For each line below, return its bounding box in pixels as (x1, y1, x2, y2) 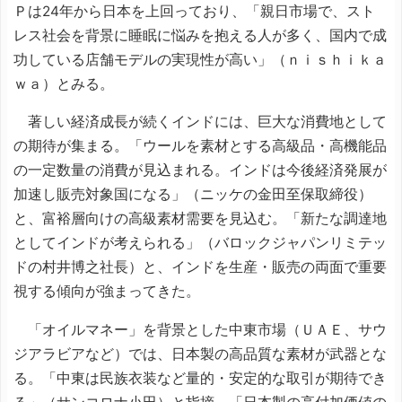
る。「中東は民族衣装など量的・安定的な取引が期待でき (13, 369, 387, 387)
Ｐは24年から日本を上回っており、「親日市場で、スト (13, 2, 375, 20)
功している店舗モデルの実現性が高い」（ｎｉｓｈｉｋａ (13, 50, 387, 68)
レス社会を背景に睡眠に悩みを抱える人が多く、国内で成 (13, 26, 387, 44)
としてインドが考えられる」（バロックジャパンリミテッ (13, 234, 387, 251)
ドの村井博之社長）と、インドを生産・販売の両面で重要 (13, 258, 387, 275)
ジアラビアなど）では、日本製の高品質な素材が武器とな (13, 345, 387, 363)
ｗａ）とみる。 (13, 74, 114, 92)
